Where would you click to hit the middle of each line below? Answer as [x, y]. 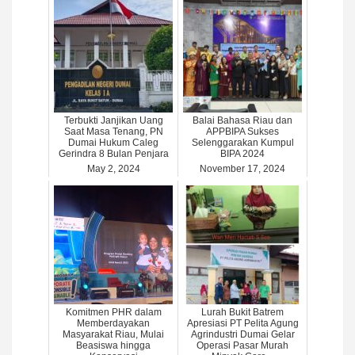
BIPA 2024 [242, 153]
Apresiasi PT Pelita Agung [242, 323]
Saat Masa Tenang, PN [113, 131]
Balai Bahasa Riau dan [242, 120]
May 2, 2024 [113, 168]
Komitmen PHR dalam [113, 312]
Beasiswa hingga [113, 345]
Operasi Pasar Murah [242, 345]
